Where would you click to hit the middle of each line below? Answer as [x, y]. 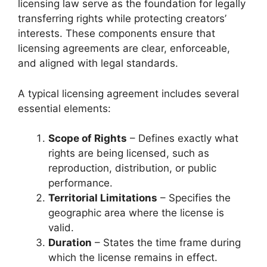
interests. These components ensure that [117, 33]
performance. [80, 183]
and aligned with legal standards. [98, 63]
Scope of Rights [88, 138]
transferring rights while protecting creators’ [122, 18]
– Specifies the [194, 198]
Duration [70, 243]
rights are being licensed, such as [129, 153]
